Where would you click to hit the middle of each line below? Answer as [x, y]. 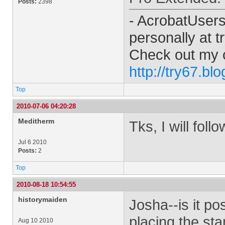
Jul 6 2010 [32, 142]
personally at [172, 37]
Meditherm [36, 121]
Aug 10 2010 [36, 220]
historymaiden [43, 199]
